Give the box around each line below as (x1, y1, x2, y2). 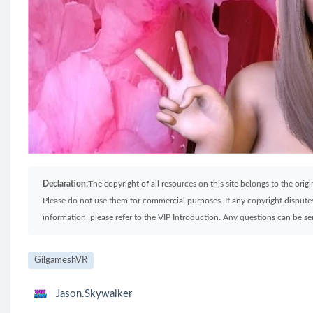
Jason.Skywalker (56, 288, 132, 299)
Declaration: (43, 180, 88, 189)
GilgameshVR (34, 256, 87, 265)
